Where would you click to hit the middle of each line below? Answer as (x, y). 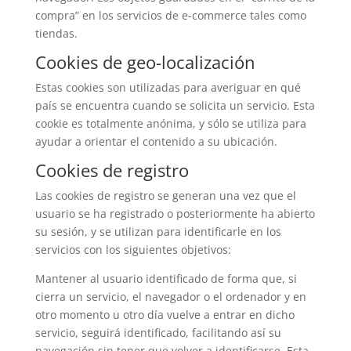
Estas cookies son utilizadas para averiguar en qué (168, 87)
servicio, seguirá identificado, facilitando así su (158, 333)
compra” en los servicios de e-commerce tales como (170, 15)
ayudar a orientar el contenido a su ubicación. (156, 141)
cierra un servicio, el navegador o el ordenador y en (170, 297)
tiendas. (56, 33)
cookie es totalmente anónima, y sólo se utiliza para (170, 123)
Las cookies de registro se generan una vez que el (165, 195)
